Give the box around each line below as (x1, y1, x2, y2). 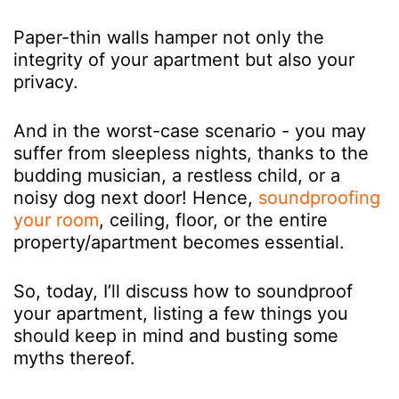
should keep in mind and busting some (13, 325, 338, 346)
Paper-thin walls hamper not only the (13, 27, 324, 48)
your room (13, 209, 99, 231)
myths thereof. (13, 347, 141, 369)
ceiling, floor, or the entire (110, 209, 328, 231)
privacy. (13, 71, 84, 93)
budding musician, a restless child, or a (13, 165, 340, 186)
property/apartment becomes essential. (13, 232, 350, 253)
